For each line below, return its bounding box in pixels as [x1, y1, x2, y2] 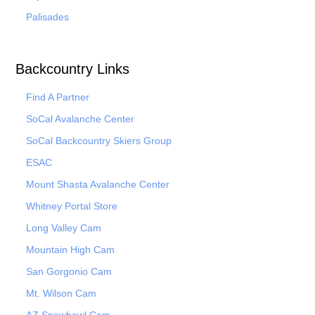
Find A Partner [26, 91, 89, 103]
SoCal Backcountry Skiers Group [26, 134, 172, 146]
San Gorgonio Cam [26, 265, 112, 277]
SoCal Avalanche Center [26, 112, 134, 124]
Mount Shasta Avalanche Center [26, 178, 169, 190]
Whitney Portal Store [26, 200, 117, 212]
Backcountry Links [15, 60, 129, 77]
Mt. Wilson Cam [26, 287, 96, 299]
